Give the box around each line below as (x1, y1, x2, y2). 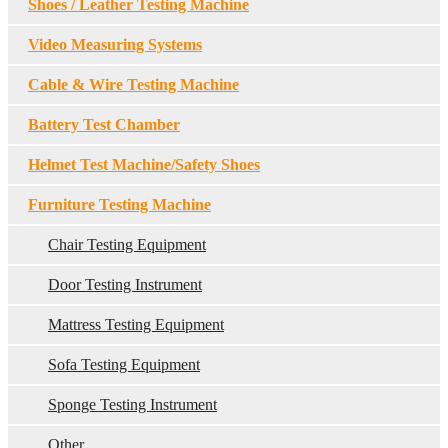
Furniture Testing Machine (28, 196, 211, 213)
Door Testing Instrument (48, 276, 202, 293)
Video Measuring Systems (28, 36, 202, 53)
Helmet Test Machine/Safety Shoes (28, 156, 260, 173)
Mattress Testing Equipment (48, 316, 224, 333)
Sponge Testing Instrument (48, 396, 217, 413)
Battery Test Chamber (28, 116, 180, 133)
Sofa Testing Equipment (48, 356, 200, 373)
